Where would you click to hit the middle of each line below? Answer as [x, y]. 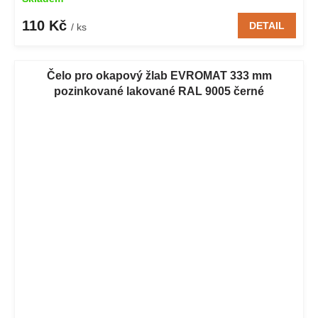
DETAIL [267, 25]
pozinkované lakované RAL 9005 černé [159, 91]
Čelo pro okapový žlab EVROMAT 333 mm [159, 75]
